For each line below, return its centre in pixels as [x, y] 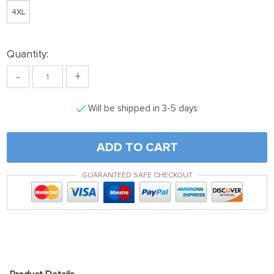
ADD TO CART [137, 147]
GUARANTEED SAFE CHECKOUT [137, 175]
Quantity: [28, 54]
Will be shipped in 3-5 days [143, 108]
